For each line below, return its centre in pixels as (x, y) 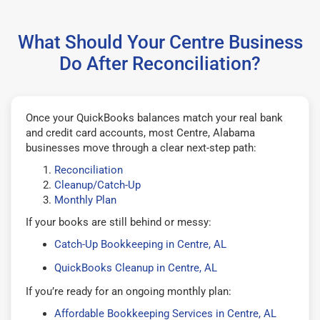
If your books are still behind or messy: (119, 222)
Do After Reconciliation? (160, 63)
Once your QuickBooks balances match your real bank (154, 117)
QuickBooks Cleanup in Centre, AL (136, 267)
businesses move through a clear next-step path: (141, 147)
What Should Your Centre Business (160, 42)
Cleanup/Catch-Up (97, 185)
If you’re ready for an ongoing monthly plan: (129, 291)
